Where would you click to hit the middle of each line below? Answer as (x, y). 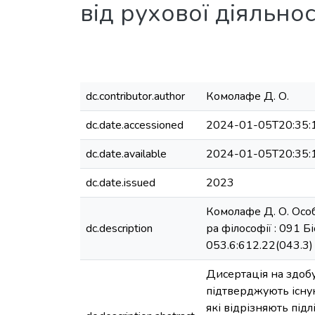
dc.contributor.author (135, 96)
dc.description (119, 229)
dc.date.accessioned (135, 125)
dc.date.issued (121, 183)
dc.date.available (126, 154)
